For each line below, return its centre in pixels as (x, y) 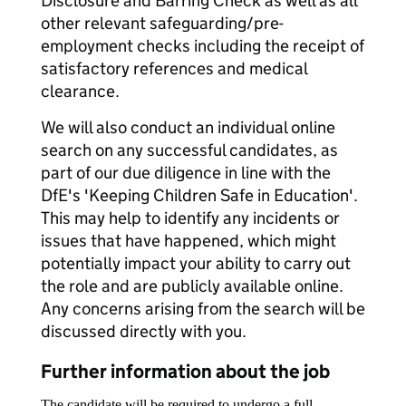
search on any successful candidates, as (189, 150)
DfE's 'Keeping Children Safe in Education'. (199, 195)
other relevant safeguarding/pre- (162, 23)
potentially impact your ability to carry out (196, 263)
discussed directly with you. (144, 331)
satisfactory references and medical (174, 68)
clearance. (80, 91)
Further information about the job (185, 372)
